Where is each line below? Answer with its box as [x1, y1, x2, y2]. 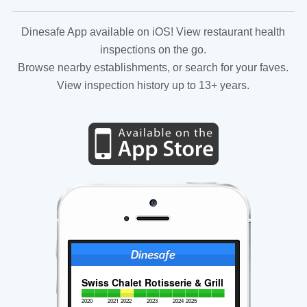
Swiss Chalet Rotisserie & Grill [82, 275, 224, 289]
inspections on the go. [100, 43, 207, 56]
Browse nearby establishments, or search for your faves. [18, 61, 289, 73]
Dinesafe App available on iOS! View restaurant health [21, 25, 286, 38]
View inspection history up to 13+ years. [57, 79, 250, 91]
